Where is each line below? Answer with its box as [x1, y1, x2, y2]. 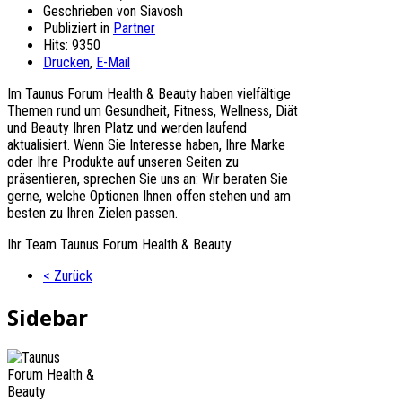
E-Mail [96, 53, 130, 71]
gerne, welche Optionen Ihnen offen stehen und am [7, 187, 291, 205]
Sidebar [7, 301, 88, 332]
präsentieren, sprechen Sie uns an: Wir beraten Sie [7, 170, 288, 188]
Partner [113, 19, 155, 37]
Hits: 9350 [43, 36, 100, 54]
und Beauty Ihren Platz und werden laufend [7, 118, 247, 136]
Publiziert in [43, 19, 113, 37]
